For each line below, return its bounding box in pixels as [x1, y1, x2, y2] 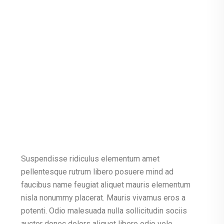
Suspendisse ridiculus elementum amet [21, 154, 159, 163]
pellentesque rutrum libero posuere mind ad [21, 167, 173, 176]
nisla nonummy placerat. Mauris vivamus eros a [21, 193, 185, 202]
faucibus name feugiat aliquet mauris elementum [21, 180, 190, 189]
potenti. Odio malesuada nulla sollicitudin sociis [21, 206, 187, 215]
